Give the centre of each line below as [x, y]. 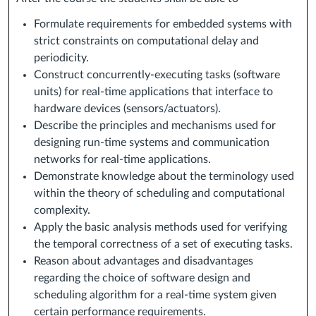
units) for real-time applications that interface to [153, 92]
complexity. [62, 211]
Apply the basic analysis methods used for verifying [160, 227]
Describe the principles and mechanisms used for [155, 126]
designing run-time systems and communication [152, 143]
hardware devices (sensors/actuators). [127, 109]
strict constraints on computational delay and [146, 41]
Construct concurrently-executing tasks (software [157, 75]
